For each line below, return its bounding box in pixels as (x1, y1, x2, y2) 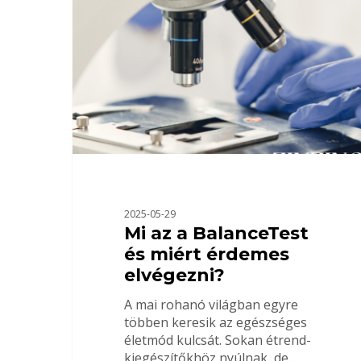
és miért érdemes (123, 243, 289, 266)
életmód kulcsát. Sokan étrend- (123, 331, 311, 350)
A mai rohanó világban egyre (123, 296, 298, 314)
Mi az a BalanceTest (123, 222, 309, 245)
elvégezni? (123, 264, 225, 287)
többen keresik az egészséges (123, 313, 307, 332)
